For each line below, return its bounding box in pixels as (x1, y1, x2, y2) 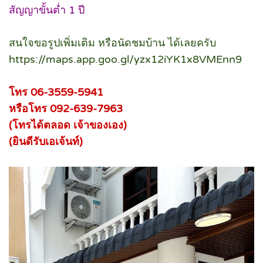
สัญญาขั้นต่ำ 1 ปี (9, 4, 85, 17)
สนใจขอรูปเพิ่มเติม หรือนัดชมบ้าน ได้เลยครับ (9, 36, 216, 50)
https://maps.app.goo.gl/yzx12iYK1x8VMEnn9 (9, 53, 242, 66)
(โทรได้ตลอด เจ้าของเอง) (9, 119, 127, 132)
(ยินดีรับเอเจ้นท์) (9, 135, 83, 149)
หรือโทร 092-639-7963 (9, 102, 123, 116)
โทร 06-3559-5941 (9, 86, 103, 99)
